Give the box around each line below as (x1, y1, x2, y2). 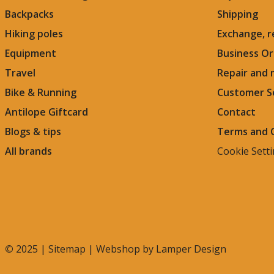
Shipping (217, 7, 258, 21)
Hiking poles (5, 27, 63, 41)
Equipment (5, 46, 56, 61)
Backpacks (5, 7, 54, 21)
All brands (5, 144, 52, 158)
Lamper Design (156, 242, 226, 256)
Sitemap (48, 242, 86, 256)
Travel (5, 66, 35, 80)
